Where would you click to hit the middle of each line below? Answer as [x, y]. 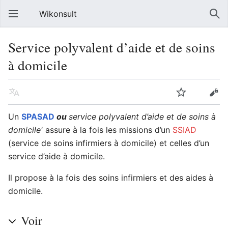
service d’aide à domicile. [56, 156]
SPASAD [38, 117]
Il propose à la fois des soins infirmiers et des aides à [111, 178]
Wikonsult [58, 14]
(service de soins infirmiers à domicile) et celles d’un [109, 143]
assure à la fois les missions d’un [108, 130]
